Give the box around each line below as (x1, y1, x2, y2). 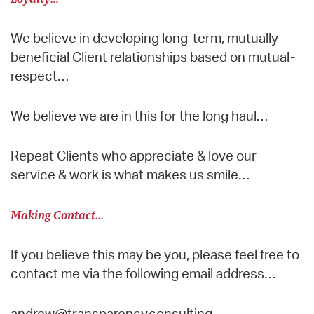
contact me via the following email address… (11, 264, 275, 282)
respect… (11, 67, 69, 84)
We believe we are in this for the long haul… (11, 107, 268, 124)
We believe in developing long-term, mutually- (11, 29, 283, 46)
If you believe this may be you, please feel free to (11, 245, 299, 263)
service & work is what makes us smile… (11, 165, 250, 183)
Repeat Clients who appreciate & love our (11, 146, 257, 164)
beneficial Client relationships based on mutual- (11, 48, 295, 65)
